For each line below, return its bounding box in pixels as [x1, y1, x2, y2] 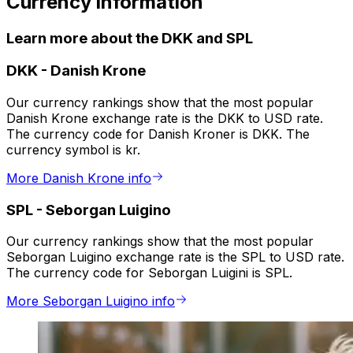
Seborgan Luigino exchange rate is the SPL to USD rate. [6, 249, 344, 266]
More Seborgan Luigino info [6, 293, 175, 310]
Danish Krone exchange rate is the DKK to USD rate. [6, 110, 323, 127]
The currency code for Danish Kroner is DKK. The [6, 126, 310, 143]
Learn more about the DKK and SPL [6, 28, 253, 47]
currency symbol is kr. [6, 142, 140, 158]
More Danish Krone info [6, 170, 151, 187]
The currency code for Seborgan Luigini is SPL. [6, 265, 292, 281]
